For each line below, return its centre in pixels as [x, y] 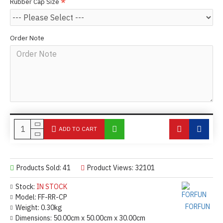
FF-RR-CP [53, 197]
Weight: [27, 207]
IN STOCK [52, 186]
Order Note [27, 38]
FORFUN [197, 206]
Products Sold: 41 [44, 167]
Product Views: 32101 [121, 167]
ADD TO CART [78, 129]
